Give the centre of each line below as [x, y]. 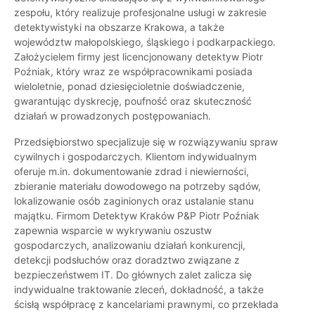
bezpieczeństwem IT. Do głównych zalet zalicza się [133, 275]
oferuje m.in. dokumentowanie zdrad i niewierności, [131, 172]
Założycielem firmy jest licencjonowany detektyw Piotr [139, 57]
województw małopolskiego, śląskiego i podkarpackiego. [145, 42]
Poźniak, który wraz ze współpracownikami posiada [133, 72]
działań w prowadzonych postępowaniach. [112, 116]
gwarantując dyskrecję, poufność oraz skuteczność [133, 101]
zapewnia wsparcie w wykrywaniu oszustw [113, 231]
